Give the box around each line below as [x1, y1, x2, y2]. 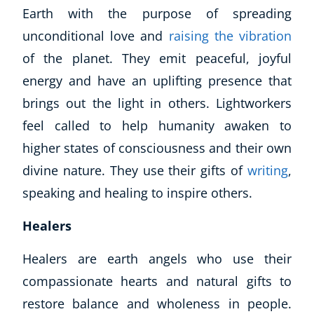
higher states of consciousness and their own [22, 139, 292, 156]
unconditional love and [22, 27, 169, 44]
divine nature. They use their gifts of [22, 162, 247, 179]
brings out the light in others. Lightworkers [22, 95, 292, 111]
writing [247, 162, 288, 179]
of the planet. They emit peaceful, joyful [22, 50, 292, 67]
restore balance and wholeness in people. [22, 295, 292, 312]
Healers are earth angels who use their [22, 250, 292, 267]
